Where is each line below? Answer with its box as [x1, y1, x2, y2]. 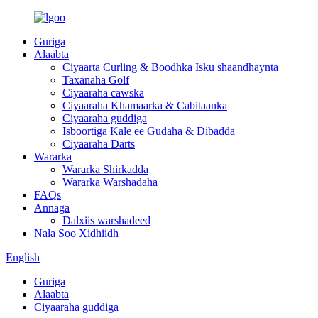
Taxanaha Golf [62, 74, 129, 86]
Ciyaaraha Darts [62, 138, 135, 150]
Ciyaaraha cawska [62, 87, 144, 99]
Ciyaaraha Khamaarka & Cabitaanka [62, 99, 227, 111]
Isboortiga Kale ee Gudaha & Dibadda [62, 125, 235, 137]
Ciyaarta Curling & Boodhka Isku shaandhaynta [62, 61, 278, 73]
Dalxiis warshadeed [62, 214, 150, 226]
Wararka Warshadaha [62, 176, 158, 188]
